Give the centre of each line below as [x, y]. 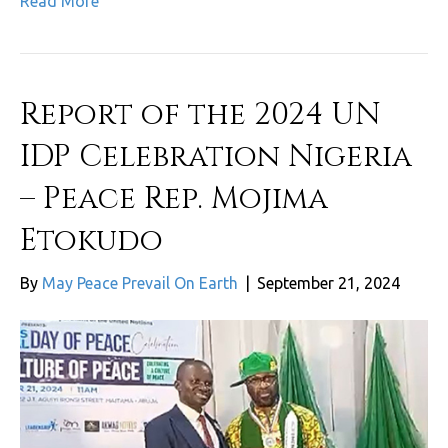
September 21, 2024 [328, 283]
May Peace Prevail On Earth [140, 283]
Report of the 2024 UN [200, 115]
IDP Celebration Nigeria [216, 157]
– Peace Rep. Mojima [174, 199]
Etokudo [91, 241]
